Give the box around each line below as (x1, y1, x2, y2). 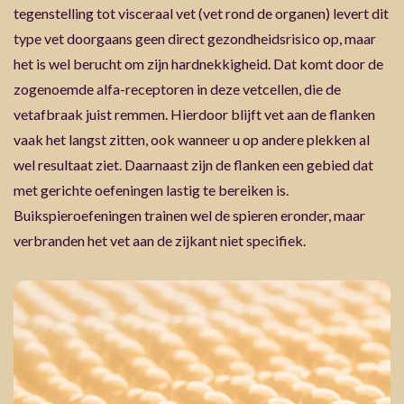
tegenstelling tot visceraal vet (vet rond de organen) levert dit (14, 4, 389, 22)
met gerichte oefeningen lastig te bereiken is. (14, 180, 289, 198)
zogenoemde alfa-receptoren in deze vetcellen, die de (14, 79, 341, 97)
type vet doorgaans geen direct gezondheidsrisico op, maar (14, 29, 376, 47)
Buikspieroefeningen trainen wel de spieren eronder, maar (14, 206, 365, 224)
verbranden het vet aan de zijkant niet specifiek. (14, 231, 306, 249)
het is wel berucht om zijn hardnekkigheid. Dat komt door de (14, 54, 383, 72)
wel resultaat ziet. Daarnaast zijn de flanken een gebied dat (14, 155, 373, 173)
